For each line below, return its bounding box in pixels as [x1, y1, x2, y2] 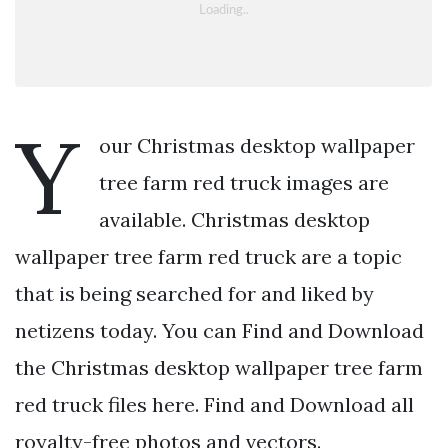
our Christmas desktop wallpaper [99, 132, 415, 158]
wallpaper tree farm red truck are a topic [15, 243, 402, 269]
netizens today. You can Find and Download [15, 317, 424, 343]
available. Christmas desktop [99, 206, 370, 232]
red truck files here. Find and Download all [15, 391, 414, 417]
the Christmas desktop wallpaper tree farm [15, 354, 423, 380]
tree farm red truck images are [99, 169, 389, 195]
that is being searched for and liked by [15, 280, 374, 306]
